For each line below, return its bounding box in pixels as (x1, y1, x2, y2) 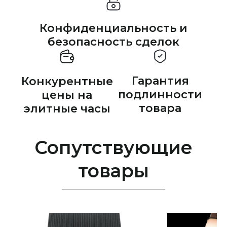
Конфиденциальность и (40, 21, 187, 35)
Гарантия (131, 73, 189, 88)
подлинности (118, 87, 202, 101)
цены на (42, 88, 92, 102)
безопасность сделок (48, 34, 179, 49)
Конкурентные (21, 74, 113, 88)
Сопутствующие (34, 136, 193, 159)
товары (78, 159, 149, 182)
